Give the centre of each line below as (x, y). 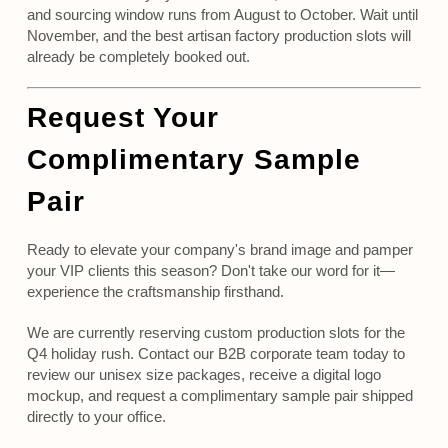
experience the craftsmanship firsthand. (155, 292)
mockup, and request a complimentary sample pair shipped (219, 396)
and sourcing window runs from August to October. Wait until (222, 15)
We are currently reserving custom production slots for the (215, 333)
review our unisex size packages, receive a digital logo (203, 375)
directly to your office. (96, 417)
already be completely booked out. (138, 57)
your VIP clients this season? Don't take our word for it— (210, 271)
